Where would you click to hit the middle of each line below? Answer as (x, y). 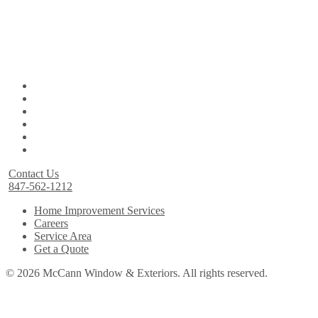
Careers (51, 224)
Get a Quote (61, 249)
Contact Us (34, 174)
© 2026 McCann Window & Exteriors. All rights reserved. (137, 273)
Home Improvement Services (99, 211)
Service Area (63, 236)
